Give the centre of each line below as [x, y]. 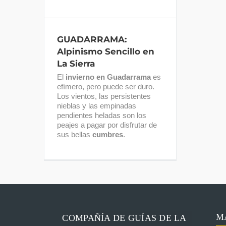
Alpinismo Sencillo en [106, 51]
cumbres [108, 134]
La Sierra [76, 63]
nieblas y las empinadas [97, 105]
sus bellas [75, 134]
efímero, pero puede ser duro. [106, 86]
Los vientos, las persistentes [104, 96]
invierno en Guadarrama [108, 77]
